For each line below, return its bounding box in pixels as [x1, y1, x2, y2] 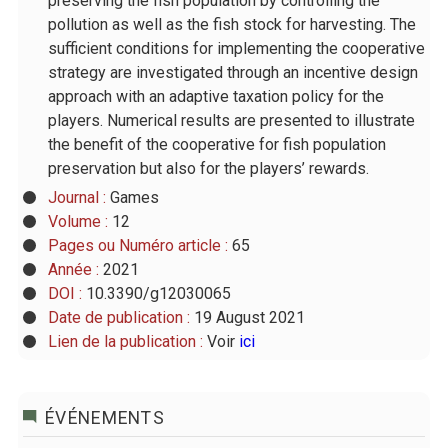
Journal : [47, 187, 110, 207]
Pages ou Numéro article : [47, 235, 232, 255]
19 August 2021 [193, 307, 305, 327]
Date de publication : [47, 307, 194, 327]
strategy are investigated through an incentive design [47, 62, 418, 82]
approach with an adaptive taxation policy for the [47, 86, 384, 106]
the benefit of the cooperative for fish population [47, 134, 386, 154]
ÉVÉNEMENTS [45, 408, 165, 429]
